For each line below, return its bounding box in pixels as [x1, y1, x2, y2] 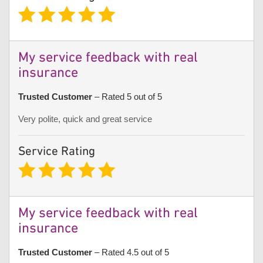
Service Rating [18, 144, 95, 159]
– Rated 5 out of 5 [92, 91, 162, 102]
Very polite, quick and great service [18, 113, 152, 124]
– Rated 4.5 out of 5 [92, 247, 169, 257]
